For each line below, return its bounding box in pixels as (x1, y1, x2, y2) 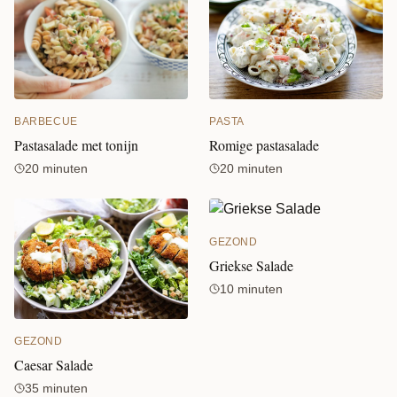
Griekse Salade (209, 255, 293, 275)
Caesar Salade (14, 354, 93, 374)
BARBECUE (14, 114, 78, 128)
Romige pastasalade (209, 135, 319, 154)
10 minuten (220, 281, 283, 296)
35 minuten (25, 380, 88, 395)
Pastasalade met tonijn (14, 135, 138, 154)
